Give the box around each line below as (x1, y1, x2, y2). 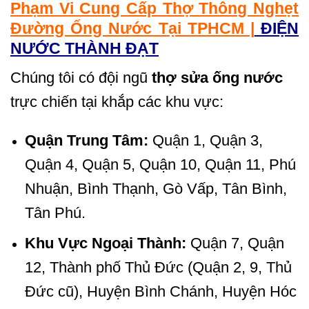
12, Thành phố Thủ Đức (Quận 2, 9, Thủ (24, 259, 292, 277)
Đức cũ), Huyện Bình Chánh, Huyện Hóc (24, 283, 297, 301)
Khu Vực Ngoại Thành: (24, 235, 186, 252)
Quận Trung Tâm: (24, 131, 148, 149)
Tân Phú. (24, 203, 86, 221)
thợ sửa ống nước (148, 68, 283, 86)
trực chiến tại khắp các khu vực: (10, 92, 223, 110)
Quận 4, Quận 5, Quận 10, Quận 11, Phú (24, 155, 296, 173)
